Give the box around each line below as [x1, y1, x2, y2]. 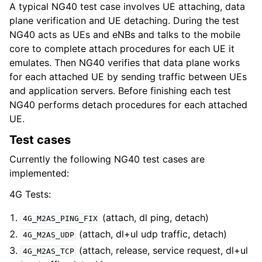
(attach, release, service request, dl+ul [76, 244, 249, 256]
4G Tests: [9, 188, 51, 200]
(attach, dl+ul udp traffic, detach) [76, 228, 227, 240]
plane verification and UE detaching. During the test [9, 15, 239, 26]
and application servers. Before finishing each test [9, 85, 231, 96]
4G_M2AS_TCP [22, 247, 74, 256]
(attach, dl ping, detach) [99, 212, 209, 223]
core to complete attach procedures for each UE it [9, 43, 235, 54]
